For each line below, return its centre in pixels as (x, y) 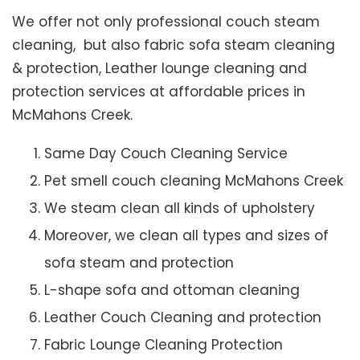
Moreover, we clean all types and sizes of (186, 236)
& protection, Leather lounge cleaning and (160, 69)
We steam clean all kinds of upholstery (180, 209)
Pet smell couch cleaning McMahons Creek (194, 181)
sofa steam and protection (139, 263)
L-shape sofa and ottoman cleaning (172, 290)
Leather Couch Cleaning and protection (183, 318)
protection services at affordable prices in (159, 92)
